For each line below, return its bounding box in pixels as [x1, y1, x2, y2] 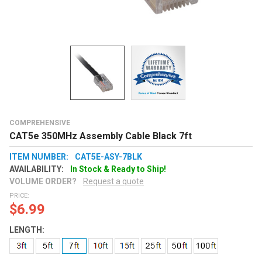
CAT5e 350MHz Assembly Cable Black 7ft [9, 130, 192, 142]
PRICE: [9, 192, 29, 200]
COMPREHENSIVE [9, 118, 70, 127]
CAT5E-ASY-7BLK [74, 151, 142, 161]
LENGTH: [9, 225, 44, 235]
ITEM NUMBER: [9, 151, 68, 161]
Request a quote [82, 176, 144, 186]
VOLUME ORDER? [9, 176, 77, 186]
